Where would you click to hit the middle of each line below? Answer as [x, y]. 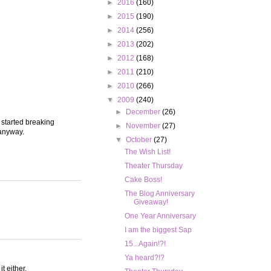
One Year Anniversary [160, 216]
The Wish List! [147, 152]
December [144, 112]
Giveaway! [151, 202]
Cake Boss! [143, 180]
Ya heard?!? [144, 258]
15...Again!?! [145, 244]
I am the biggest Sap [158, 230]
